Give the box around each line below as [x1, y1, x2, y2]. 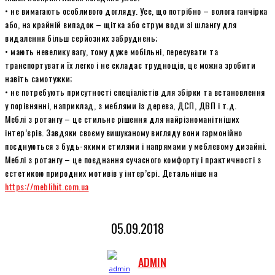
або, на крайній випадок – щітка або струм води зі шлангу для [5, 17, 236, 31]
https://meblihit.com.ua [5, 179, 89, 193]
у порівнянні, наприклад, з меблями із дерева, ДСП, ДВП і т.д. [5, 98, 237, 112]
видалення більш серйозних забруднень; [5, 31, 158, 44]
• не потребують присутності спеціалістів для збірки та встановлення [5, 85, 265, 98]
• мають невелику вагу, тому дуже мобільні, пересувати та [5, 44, 218, 58]
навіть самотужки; [5, 71, 72, 85]
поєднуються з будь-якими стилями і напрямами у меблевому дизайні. [5, 139, 267, 152]
